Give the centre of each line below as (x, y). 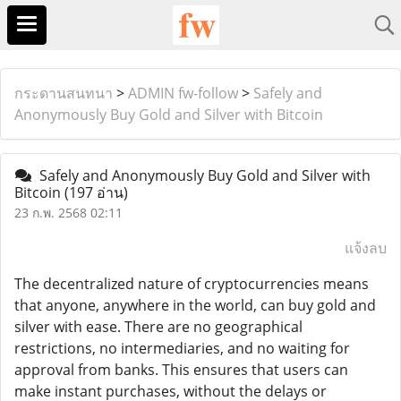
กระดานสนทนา (64, 93)
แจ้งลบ (366, 248)
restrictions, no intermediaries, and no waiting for (182, 348)
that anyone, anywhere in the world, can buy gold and (195, 305)
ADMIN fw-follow (183, 93)
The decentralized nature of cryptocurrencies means (192, 284)
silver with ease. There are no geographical (158, 327)
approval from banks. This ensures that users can (181, 370)
